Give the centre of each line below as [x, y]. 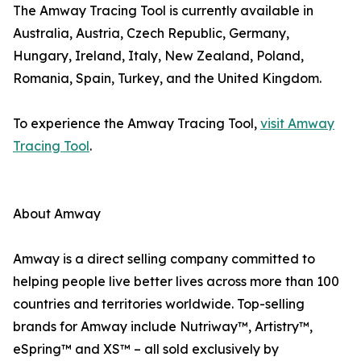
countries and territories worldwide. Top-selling [159, 304]
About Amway [57, 214]
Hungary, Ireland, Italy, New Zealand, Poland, [158, 56]
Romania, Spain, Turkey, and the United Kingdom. [167, 78]
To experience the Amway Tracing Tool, [137, 123]
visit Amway [297, 123]
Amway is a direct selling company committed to [164, 259]
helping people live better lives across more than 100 [176, 281]
